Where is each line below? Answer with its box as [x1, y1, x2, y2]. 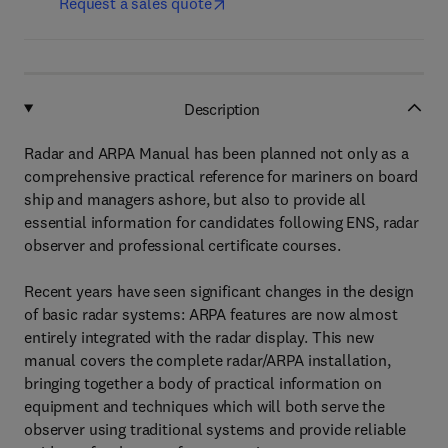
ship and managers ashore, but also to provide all [24, 189, 367, 209]
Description [184, 98, 260, 119]
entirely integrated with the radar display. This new [24, 327, 374, 347]
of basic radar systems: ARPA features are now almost [24, 304, 398, 324]
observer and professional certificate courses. [24, 235, 341, 255]
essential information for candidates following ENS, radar [24, 212, 420, 232]
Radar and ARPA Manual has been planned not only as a [24, 143, 409, 163]
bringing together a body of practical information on [24, 373, 382, 393]
